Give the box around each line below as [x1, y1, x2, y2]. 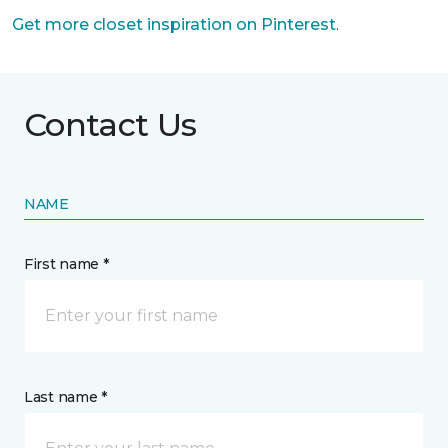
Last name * [24, 388, 107, 406]
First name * [24, 255, 109, 273]
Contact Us [24, 105, 197, 144]
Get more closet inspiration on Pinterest [12, 15, 336, 34]
